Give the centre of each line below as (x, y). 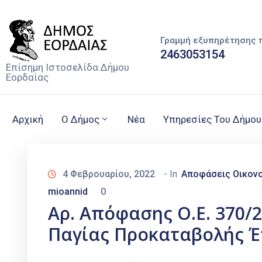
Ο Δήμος (80, 120)
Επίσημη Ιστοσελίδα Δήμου (68, 68)
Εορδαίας (27, 77)
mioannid (68, 192)
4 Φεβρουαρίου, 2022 (109, 174)
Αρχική (28, 120)
